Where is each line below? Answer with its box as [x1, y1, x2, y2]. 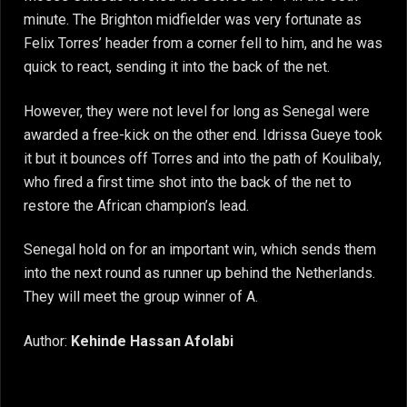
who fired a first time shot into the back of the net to [24, 173, 352, 191]
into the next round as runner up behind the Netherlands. [24, 264, 375, 283]
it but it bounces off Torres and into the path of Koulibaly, [24, 149, 382, 167]
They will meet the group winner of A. [24, 288, 258, 306]
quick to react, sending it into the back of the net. [24, 58, 330, 76]
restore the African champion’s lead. [24, 196, 249, 214]
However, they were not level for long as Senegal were [24, 102, 370, 120]
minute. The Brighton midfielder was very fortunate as [24, 11, 362, 29]
